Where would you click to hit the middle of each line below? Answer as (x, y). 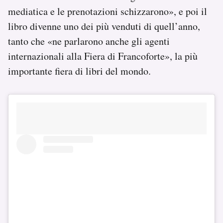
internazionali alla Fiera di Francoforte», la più (103, 56)
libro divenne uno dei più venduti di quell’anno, (104, 26)
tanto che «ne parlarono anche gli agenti (89, 41)
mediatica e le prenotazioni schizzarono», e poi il (108, 11)
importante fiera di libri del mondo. (79, 71)
